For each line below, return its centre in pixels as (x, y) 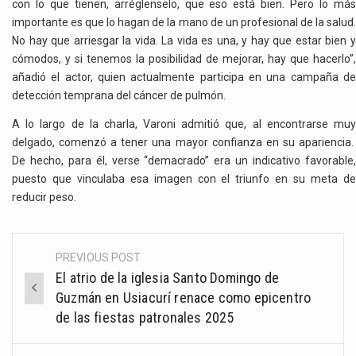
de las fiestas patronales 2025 (145, 317)
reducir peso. (44, 197)
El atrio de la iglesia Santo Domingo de (168, 277)
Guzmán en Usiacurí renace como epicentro (184, 297)
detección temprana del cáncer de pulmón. (119, 96)
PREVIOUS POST (99, 257)
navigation (65, 294)
